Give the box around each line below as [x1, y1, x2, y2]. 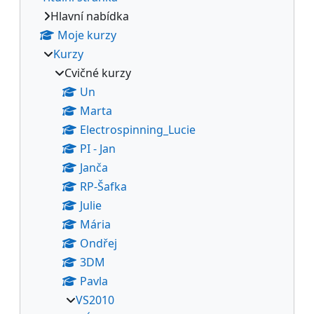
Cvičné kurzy [64, 64, 131, 81]
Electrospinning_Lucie [80, 121, 196, 137]
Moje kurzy [57, 27, 116, 43]
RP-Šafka [80, 178, 127, 194]
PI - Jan [80, 140, 116, 156]
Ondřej [80, 235, 117, 251]
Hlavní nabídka [50, 8, 129, 24]
